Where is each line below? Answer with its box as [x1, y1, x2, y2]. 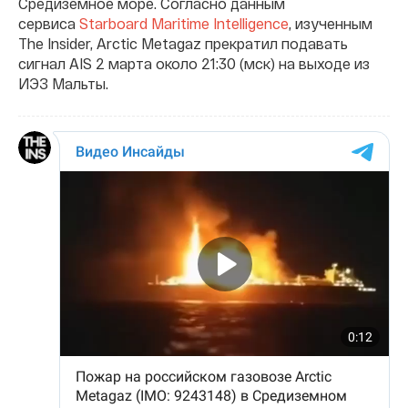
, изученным [289, 14, 372, 32]
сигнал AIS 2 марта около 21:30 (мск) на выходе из [18, 54, 370, 72]
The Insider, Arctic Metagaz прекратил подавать [18, 34, 348, 52]
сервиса [18, 14, 79, 32]
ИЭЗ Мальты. [18, 74, 108, 92]
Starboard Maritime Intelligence [79, 14, 289, 32]
